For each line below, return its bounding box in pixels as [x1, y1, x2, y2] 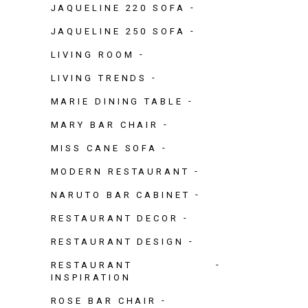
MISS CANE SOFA [50, 142, 158, 153]
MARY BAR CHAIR [50, 119, 159, 130]
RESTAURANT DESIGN [50, 236, 184, 247]
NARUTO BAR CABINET [50, 189, 190, 200]
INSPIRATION [50, 272, 131, 283]
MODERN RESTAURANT [50, 166, 190, 177]
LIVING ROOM [50, 49, 135, 60]
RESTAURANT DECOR [50, 212, 179, 223]
